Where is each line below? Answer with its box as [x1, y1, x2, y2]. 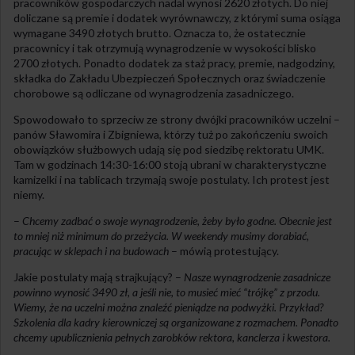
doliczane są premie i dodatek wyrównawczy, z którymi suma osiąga [13, 11, 341, 25]
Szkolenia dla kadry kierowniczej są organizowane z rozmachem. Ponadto [13, 315, 338, 330]
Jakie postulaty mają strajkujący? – [13, 270, 184, 284]
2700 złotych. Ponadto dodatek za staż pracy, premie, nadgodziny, [13, 56, 335, 71]
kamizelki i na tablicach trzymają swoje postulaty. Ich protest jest [13, 173, 330, 187]
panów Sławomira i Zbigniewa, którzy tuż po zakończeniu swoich [13, 128, 328, 142]
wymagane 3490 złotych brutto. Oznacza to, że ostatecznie [13, 26, 306, 40]
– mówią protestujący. [169, 244, 279, 258]
